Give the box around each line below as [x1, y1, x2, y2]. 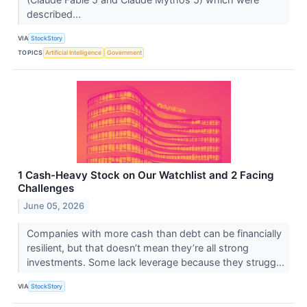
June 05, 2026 [23, 200, 85, 211]
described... [26, 8, 84, 20]
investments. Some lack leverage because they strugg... [26, 256, 287, 268]
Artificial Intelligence [45, 49, 102, 57]
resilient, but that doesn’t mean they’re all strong [26, 241, 249, 254]
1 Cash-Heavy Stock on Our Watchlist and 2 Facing [18, 168, 274, 182]
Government [106, 49, 142, 57]
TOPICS [18, 49, 43, 57]
